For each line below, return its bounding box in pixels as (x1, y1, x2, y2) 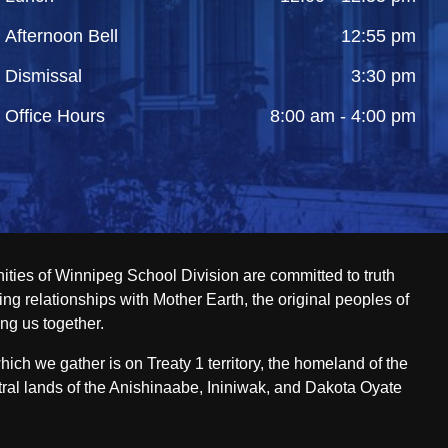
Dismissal (5, 66, 83, 87)
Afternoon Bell (5, 26, 119, 47)
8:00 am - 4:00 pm (269, 106, 416, 127)
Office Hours (5, 106, 106, 127)
